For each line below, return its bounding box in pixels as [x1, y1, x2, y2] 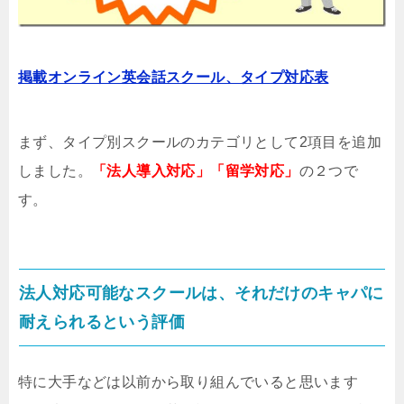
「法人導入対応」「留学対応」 [92, 163, 299, 179]
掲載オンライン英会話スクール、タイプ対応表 [18, 69, 329, 86]
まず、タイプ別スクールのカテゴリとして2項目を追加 [18, 134, 381, 151]
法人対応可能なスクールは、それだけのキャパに [19, 284, 384, 303]
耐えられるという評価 [19, 313, 185, 332]
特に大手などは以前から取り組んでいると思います [18, 374, 359, 390]
